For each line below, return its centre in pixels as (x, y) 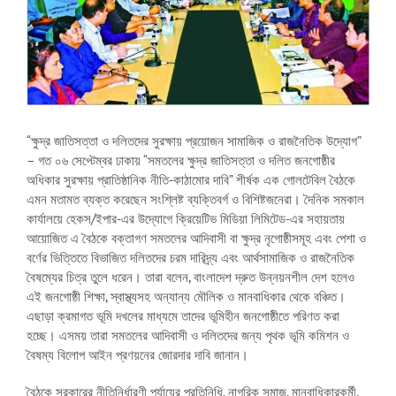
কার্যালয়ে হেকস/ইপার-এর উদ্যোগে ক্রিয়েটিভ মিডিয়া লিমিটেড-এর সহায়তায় (186, 218)
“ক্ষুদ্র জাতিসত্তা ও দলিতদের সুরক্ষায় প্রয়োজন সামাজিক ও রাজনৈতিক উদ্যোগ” (194, 141)
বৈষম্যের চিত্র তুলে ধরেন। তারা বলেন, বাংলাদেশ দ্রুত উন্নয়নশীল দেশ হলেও (190, 277)
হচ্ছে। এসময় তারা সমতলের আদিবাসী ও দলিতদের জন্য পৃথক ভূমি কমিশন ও (188, 335)
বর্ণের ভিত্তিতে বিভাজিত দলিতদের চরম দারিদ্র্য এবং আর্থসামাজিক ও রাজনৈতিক (190, 257)
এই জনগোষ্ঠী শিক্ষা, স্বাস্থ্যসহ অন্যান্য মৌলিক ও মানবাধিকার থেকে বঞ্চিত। (186, 296)
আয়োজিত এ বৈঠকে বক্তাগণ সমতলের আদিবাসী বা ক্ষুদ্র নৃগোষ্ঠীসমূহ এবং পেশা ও (196, 238)
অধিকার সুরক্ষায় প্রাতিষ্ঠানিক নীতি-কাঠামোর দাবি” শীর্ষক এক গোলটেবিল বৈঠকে (191, 179)
